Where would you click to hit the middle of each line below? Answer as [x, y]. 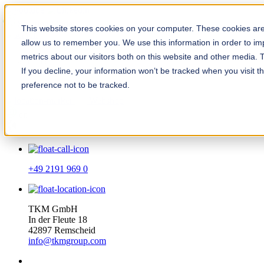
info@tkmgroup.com [67, 241]
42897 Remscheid [62, 230]
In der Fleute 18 [58, 220]
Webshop [106, 100]
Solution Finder [47, 24]
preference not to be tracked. [75, 85]
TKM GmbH [53, 209]
